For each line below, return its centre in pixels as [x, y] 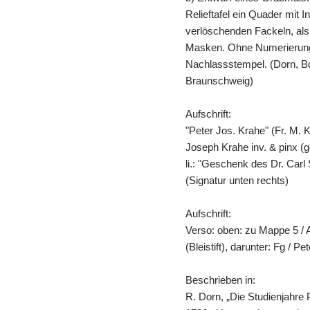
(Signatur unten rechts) [237, 180]
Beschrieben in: [220, 280]
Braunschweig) [219, 81]
